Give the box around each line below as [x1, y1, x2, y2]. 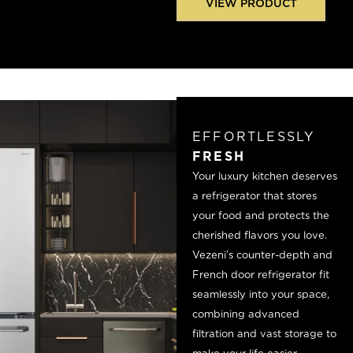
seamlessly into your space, [192, 288, 329, 300]
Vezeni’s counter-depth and [192, 248, 333, 261]
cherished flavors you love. [192, 229, 327, 241]
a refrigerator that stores [192, 189, 317, 202]
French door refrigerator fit [192, 268, 329, 281]
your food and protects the [192, 209, 329, 221]
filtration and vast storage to [192, 327, 336, 340]
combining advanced [192, 307, 299, 320]
